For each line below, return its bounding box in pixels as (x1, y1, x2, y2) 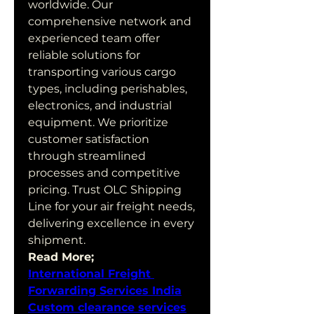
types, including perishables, (28, 82, 187, 95)
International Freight (28, 267, 151, 280)
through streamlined (28, 149, 146, 163)
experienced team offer (28, 32, 160, 45)
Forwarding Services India (28, 284, 182, 297)
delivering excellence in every (28, 217, 194, 230)
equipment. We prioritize (28, 116, 168, 129)
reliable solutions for (28, 48, 140, 62)
